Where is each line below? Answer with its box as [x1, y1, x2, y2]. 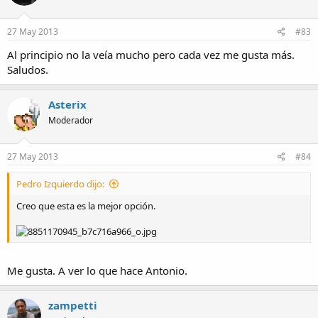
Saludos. [7, 62, 48, 77]
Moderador [48, 114, 93, 126]
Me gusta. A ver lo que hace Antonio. [7, 263, 187, 278]
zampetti [48, 297, 97, 312]
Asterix [48, 97, 87, 111]
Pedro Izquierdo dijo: [16, 177, 104, 191]
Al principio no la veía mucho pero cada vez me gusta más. [7, 47, 295, 62]
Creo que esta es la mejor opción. [16, 199, 155, 213]
